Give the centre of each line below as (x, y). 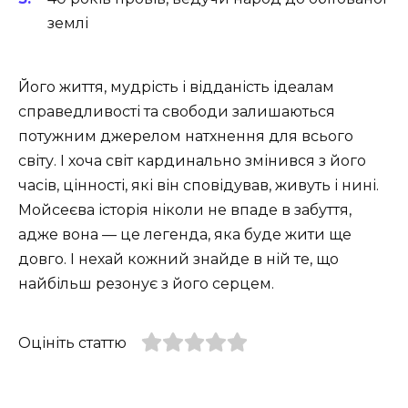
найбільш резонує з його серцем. (146, 284)
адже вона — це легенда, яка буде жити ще (185, 235)
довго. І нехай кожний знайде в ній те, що (178, 260)
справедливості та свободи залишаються (177, 112)
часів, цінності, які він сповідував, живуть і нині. (199, 186)
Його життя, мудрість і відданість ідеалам (176, 87)
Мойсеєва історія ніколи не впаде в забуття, (185, 210)
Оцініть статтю (72, 343)
